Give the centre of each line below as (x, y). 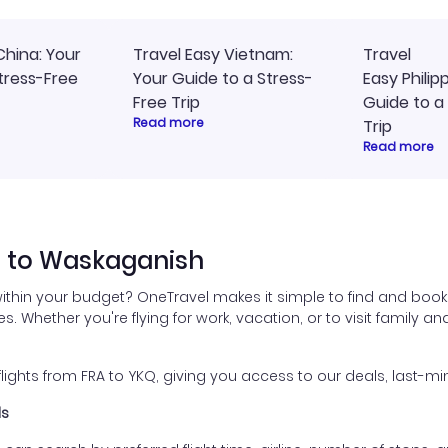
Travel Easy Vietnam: (213, 54)
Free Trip (166, 102)
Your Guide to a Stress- (223, 78)
